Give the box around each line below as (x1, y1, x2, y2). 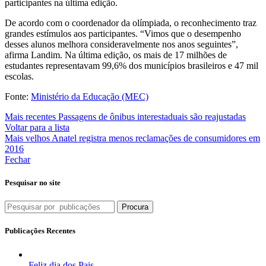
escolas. (5, 71, 34, 81)
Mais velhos (5, 132, 50, 143)
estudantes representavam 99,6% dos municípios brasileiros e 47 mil (5, 60, 258, 71)
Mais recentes (5, 111, 56, 122)
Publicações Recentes (5, 226, 75, 236)
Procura (122, 202, 148, 212)
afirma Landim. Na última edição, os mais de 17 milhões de (5, 49, 227, 60)
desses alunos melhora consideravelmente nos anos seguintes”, (5, 39, 238, 49)
